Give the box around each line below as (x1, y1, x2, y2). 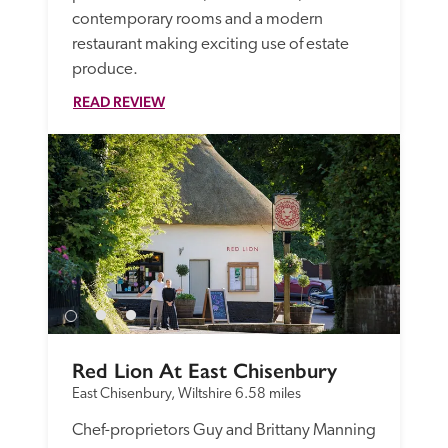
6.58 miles (235, 386, 301, 402)
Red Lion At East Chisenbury (72, 357, 337, 384)
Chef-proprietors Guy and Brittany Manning (72, 421, 376, 439)
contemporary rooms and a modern (72, 10, 323, 28)
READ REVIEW (73, 92, 165, 110)
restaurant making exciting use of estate (72, 35, 349, 53)
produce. (72, 60, 138, 78)
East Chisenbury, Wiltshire (72, 386, 232, 402)
